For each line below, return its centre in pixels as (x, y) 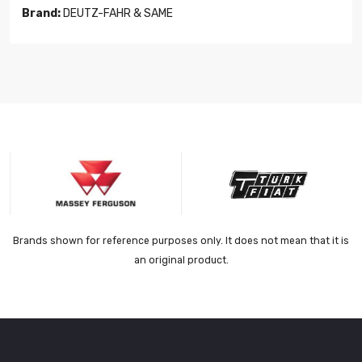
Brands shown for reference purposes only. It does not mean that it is (181, 241)
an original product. (181, 261)
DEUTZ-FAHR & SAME (117, 14)
